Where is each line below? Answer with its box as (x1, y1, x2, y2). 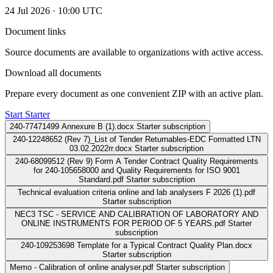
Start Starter (5, 108, 50, 119)
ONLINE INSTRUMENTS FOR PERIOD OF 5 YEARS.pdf (21, 218, 225, 228)
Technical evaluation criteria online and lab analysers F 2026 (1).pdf (18, 187, 255, 197)
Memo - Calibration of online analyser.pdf (10, 262, 154, 272)
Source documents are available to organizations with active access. (5, 46, 263, 57)
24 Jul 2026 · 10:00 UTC (5, 5, 102, 16)
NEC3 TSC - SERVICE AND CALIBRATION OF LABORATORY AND (15, 209, 258, 219)
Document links (5, 26, 66, 37)
